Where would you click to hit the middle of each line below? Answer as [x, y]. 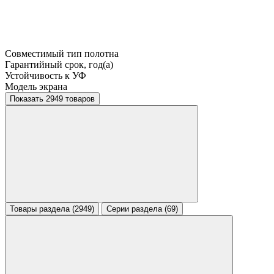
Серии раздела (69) [142, 209]
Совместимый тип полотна [62, 53]
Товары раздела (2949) [52, 209]
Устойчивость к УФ [46, 75]
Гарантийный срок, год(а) [59, 64]
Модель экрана [36, 86]
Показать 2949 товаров [70, 98]
